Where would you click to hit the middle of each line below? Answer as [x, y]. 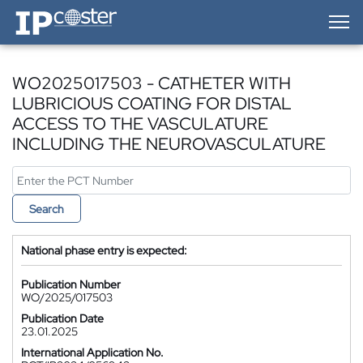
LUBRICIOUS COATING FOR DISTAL [152, 103]
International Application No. [92, 352]
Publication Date [62, 318]
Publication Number [71, 284]
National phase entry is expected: [104, 250]
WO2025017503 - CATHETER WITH [152, 83]
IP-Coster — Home [58, 12]
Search [47, 209]
